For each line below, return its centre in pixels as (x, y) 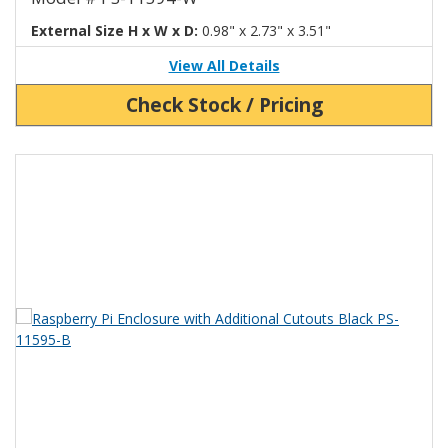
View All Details (224, 65)
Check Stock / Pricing (224, 104)
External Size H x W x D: (114, 30)
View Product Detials (82, 318)
